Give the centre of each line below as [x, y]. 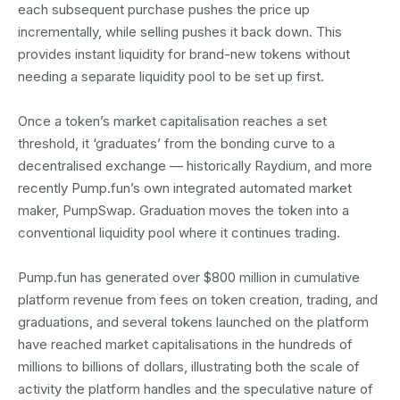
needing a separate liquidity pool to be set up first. [171, 76]
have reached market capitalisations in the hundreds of [185, 344]
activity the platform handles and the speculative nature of [196, 389]
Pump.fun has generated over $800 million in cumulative [189, 277]
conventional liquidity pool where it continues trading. [179, 233]
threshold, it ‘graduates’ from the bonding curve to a [176, 143]
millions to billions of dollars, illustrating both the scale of [189, 367]
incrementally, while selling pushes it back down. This [180, 32]
